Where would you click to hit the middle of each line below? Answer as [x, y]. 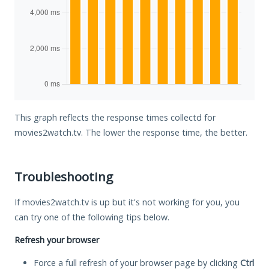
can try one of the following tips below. [92, 217]
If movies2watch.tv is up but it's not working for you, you [127, 202]
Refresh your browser [57, 240]
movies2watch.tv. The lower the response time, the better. [131, 132]
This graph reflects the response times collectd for [115, 117]
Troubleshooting [64, 176]
